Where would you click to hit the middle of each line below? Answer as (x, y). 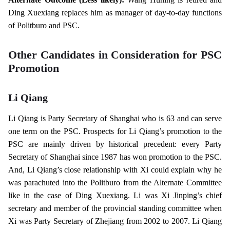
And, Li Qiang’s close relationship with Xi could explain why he (115, 169)
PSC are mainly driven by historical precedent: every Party (115, 144)
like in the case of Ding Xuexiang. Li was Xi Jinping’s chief (115, 195)
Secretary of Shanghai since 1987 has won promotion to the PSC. (115, 157)
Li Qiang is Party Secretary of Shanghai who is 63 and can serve (115, 118)
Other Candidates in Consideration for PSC (115, 55)
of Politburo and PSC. (44, 25)
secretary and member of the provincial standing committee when (115, 208)
